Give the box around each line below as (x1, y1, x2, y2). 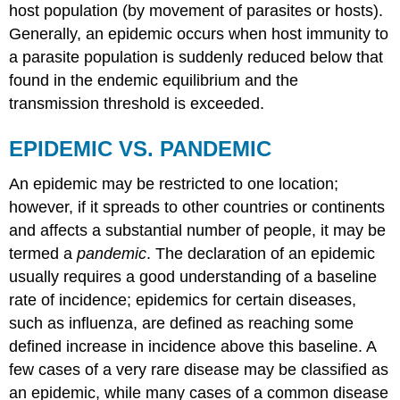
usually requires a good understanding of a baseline (9, 268, 378, 287)
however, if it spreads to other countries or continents (9, 198, 386, 217)
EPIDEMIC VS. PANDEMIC (9, 136, 272, 161)
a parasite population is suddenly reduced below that (9, 47, 384, 66)
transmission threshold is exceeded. (9, 94, 265, 112)
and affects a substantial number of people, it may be (9, 221, 387, 240)
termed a (9, 245, 78, 263)
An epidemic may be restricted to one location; (9, 175, 339, 194)
